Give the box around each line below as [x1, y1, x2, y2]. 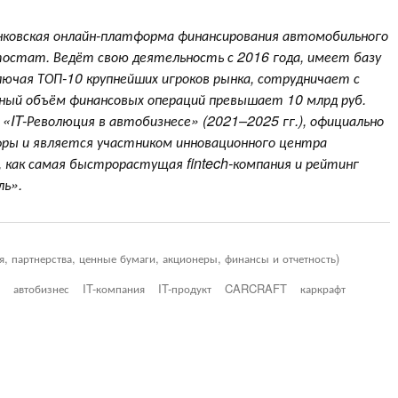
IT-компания [83, 279, 145, 297]
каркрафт [300, 279, 346, 297]
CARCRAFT [225, 279, 287, 297]
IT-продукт [158, 279, 211, 297]
